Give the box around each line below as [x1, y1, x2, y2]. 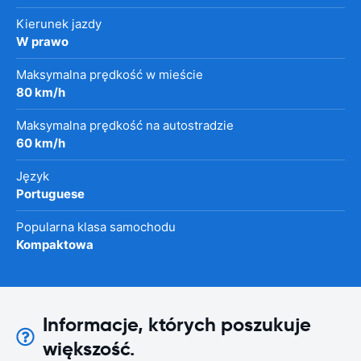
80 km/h [16, 84, 65, 100]
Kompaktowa [16, 236, 93, 252]
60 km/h [16, 135, 65, 151]
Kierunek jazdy [16, 15, 102, 31]
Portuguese [16, 185, 85, 201]
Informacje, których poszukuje [43, 312, 312, 337]
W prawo [16, 33, 68, 49]
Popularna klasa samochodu [16, 218, 176, 234]
